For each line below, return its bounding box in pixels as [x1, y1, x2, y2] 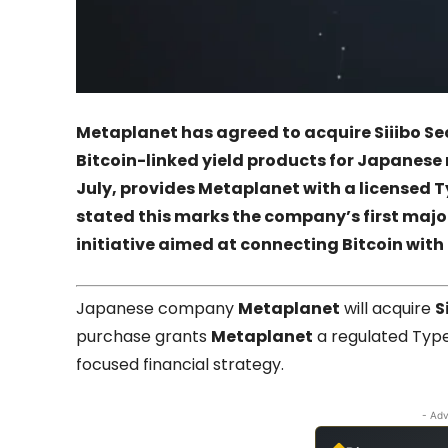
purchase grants [76, 324, 211, 348]
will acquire [340, 296, 435, 320]
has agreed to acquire [178, 120, 374, 144]
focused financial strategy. [76, 352, 284, 376]
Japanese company [76, 296, 238, 320]
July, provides [76, 176, 198, 200]
